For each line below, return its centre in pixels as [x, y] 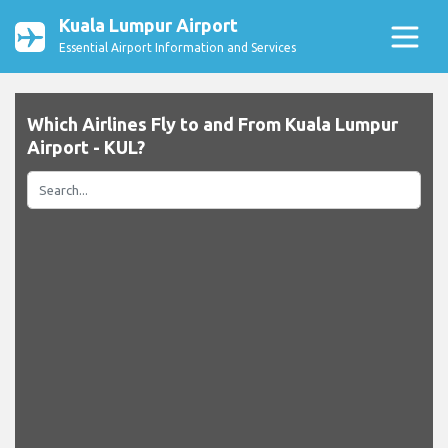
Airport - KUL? [86, 147]
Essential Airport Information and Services [177, 47]
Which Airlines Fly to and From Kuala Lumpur [212, 124]
